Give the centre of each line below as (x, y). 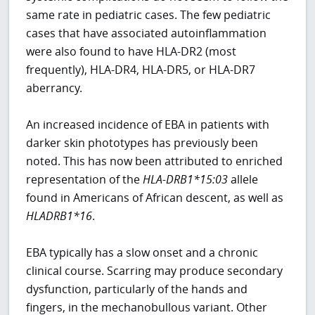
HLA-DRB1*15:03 (186, 180)
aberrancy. (54, 88)
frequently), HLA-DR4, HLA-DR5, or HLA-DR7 (141, 70)
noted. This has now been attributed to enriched (155, 161)
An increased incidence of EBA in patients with (148, 125)
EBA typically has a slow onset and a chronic (142, 253)
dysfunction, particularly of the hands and (137, 289)
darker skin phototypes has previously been (142, 143)
